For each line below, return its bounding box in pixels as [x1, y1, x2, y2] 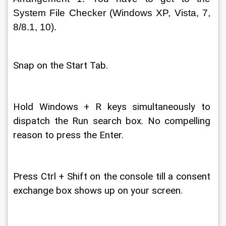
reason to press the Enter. [13, 129, 126, 141]
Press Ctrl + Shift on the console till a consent [13, 171, 213, 182]
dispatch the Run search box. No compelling [13, 115, 213, 127]
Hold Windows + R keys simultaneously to [13, 101, 213, 112]
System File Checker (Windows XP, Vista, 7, [13, 8, 213, 18]
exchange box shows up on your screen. [13, 185, 185, 196]
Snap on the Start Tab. [13, 60, 110, 71]
